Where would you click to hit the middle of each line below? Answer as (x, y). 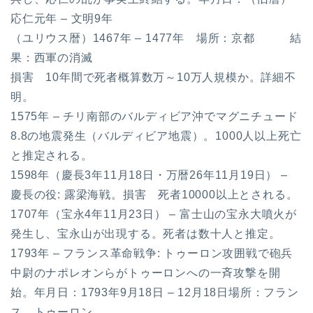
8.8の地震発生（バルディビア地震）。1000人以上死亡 (156, 136)
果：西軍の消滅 (52, 57)
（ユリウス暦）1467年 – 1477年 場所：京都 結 (156, 38)
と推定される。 (52, 155)
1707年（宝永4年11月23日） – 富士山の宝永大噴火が (154, 214)
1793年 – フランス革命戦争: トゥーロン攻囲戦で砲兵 (152, 253)
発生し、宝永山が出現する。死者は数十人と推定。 (146, 233)
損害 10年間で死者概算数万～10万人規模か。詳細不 (153, 77)
